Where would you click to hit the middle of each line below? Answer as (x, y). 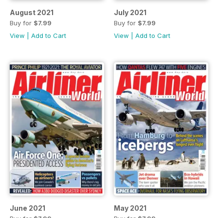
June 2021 (27, 208)
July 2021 (130, 13)
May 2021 (130, 208)
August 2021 (32, 13)
